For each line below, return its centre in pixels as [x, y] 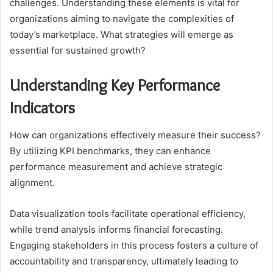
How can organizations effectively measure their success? [135, 135]
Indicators [42, 108]
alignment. [32, 182]
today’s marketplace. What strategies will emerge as [122, 35]
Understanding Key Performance [115, 85]
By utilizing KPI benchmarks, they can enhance [110, 151]
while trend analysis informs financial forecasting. [116, 229]
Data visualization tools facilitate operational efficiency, [128, 213]
